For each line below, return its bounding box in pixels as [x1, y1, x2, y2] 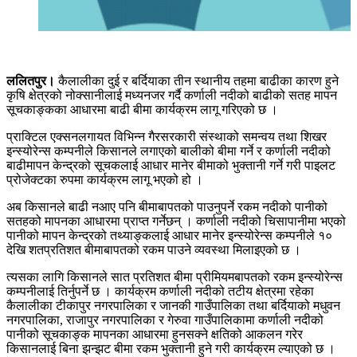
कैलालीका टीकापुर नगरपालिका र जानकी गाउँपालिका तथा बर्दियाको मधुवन [6, 298, 340, 312]
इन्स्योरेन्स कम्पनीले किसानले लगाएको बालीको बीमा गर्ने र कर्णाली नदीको [6, 143, 331, 158]
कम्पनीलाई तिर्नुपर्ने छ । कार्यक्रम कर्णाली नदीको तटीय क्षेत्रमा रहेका [6, 284, 314, 298]
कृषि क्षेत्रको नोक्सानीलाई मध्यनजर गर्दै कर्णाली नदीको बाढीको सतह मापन [6, 88, 337, 102]
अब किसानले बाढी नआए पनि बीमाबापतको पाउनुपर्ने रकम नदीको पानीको [6, 199, 328, 214]
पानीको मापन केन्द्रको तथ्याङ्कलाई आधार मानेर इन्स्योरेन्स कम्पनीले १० [6, 228, 332, 242]
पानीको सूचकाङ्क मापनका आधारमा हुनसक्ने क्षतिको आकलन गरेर [6, 327, 303, 341]
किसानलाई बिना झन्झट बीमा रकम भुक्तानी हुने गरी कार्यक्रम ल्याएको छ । [6, 341, 335, 355]
